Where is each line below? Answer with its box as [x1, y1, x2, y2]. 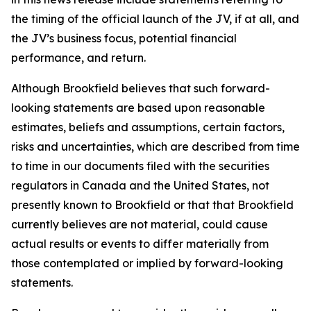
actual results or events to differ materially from [11, 237, 269, 251]
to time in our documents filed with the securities [11, 159, 269, 173]
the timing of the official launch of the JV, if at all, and [11, 12, 299, 26]
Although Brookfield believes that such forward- [11, 81, 270, 95]
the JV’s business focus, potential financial [11, 31, 237, 45]
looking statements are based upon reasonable [11, 101, 265, 115]
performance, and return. [11, 51, 146, 65]
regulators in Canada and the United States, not [11, 178, 269, 192]
